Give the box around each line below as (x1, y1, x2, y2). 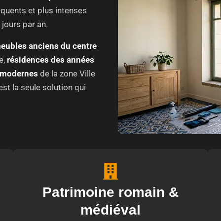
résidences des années (7, 55, 94, 65)
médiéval (80, 202, 141, 218)
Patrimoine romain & (42, 184, 179, 200)
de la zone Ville (38, 69, 95, 79)
